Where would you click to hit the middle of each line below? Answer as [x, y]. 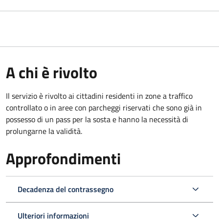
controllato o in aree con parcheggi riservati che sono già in [104, 107]
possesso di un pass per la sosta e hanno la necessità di [97, 119]
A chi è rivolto [52, 72]
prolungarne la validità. [44, 131]
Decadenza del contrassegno [66, 189]
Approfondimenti [63, 158]
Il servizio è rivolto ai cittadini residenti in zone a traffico [99, 96]
